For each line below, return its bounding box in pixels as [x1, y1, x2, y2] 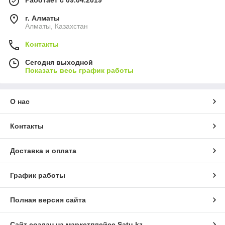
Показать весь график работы [25, 66, 134, 74]
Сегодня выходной [25, 58, 93, 66]
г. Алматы [25, 14, 60, 22]
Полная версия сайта [10, 195, 86, 204]
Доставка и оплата [10, 146, 76, 155]
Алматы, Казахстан [25, 22, 88, 30]
